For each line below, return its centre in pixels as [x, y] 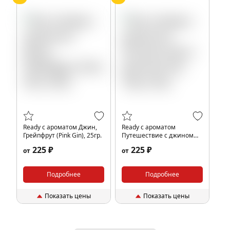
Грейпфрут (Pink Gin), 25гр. [62, 135]
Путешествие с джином [158, 135]
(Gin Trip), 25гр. [144, 143]
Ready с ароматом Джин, [60, 127]
